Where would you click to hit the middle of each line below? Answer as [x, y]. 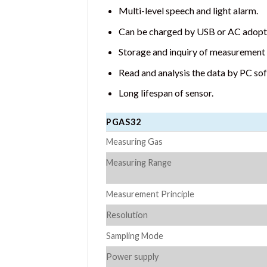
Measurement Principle [150, 194]
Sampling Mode [135, 236]
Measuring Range [139, 163]
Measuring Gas [134, 142]
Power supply [132, 257]
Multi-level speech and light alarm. [188, 10]
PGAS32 [124, 122]
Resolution [127, 215]
